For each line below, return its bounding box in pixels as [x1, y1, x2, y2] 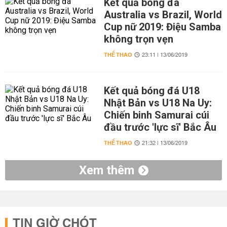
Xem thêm [79, 163, 134, 177]
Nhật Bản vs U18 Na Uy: [103, 97, 212, 109]
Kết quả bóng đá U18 [103, 85, 200, 97]
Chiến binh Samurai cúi [103, 109, 209, 121]
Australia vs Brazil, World [103, 9, 222, 21]
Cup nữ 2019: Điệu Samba [103, 21, 221, 33]
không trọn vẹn [103, 33, 173, 45]
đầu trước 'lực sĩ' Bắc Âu [103, 121, 216, 133]
